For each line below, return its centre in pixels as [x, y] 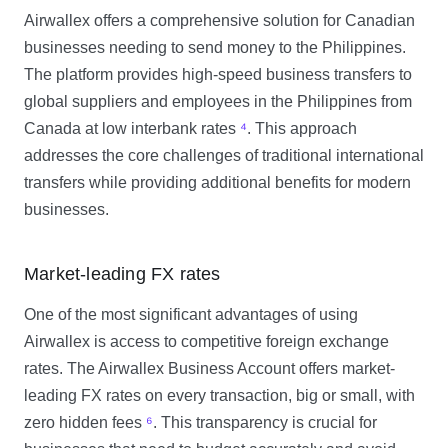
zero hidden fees [85, 422]
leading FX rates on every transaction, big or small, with [219, 395]
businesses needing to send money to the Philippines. [215, 47]
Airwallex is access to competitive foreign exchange [206, 341]
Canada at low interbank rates [132, 128]
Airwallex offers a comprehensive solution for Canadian [219, 20]
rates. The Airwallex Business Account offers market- [209, 368]
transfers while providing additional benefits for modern [217, 182]
